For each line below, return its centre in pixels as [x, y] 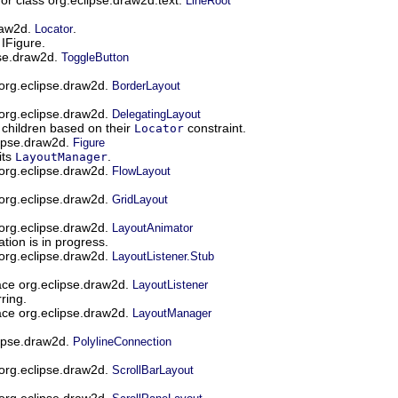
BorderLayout [146, 85]
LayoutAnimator [152, 227]
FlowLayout [141, 171]
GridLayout [140, 199]
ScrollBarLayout [153, 370]
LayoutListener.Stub [163, 256]
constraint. [215, 127]
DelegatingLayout [156, 114]
